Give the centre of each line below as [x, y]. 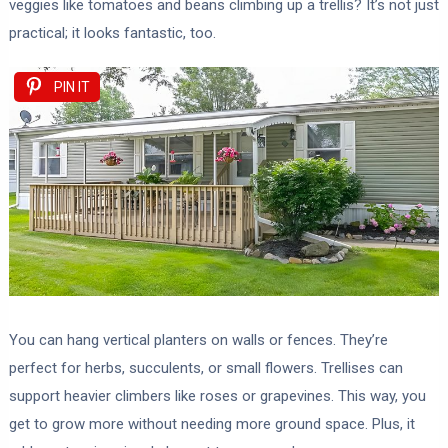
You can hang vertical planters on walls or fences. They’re [198, 340]
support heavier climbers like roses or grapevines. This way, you [217, 396]
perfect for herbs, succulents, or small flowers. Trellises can [205, 368]
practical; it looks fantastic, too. [112, 32]
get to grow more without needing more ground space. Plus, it [211, 424]
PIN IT [71, 86]
